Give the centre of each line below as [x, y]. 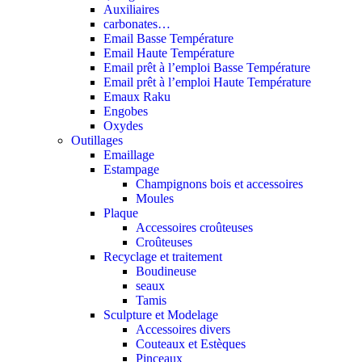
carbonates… [137, 24]
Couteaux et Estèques [191, 344]
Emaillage [129, 155]
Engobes [126, 112]
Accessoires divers [183, 330]
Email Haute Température [169, 53]
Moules [155, 199]
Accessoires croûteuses [194, 228]
